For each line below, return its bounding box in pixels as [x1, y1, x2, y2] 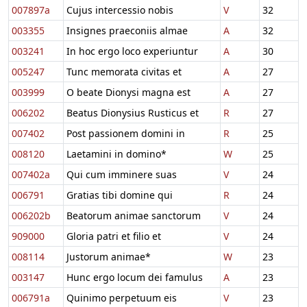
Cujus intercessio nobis [66, 3, 173, 16]
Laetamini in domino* [66, 147, 167, 160]
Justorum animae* [66, 249, 151, 263]
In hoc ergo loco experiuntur [66, 44, 198, 58]
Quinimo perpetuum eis [66, 291, 177, 304]
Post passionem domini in [66, 126, 185, 140]
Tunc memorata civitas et [66, 64, 182, 78]
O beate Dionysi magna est [66, 85, 191, 99]
